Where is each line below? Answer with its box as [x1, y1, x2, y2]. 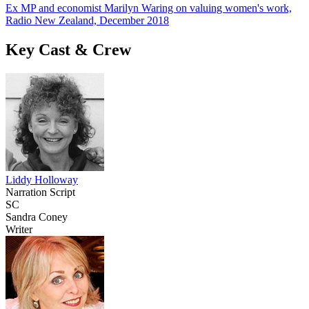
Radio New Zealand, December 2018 [6, 14, 169, 26]
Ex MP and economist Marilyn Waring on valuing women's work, [6, 1, 292, 14]
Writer [6, 223, 32, 235]
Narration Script [6, 186, 75, 198]
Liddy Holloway [6, 173, 78, 186]
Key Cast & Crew [6, 40, 131, 59]
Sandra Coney [6, 210, 68, 223]
